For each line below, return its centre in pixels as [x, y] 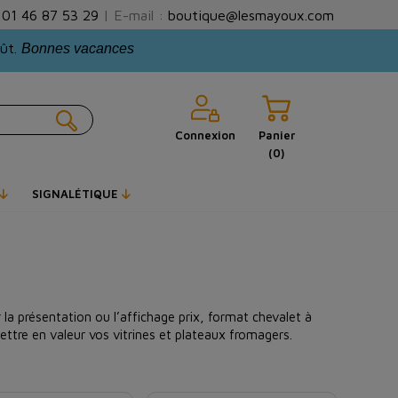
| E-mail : [133, 15]
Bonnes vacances [78, 49]
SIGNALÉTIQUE [77, 194]
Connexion [206, 136]
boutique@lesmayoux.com [251, 15]
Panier [276, 136]
